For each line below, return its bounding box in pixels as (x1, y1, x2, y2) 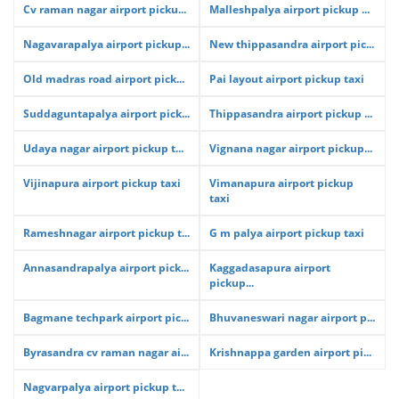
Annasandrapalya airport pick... (23, 260, 189, 275)
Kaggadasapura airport (209, 260, 330, 275)
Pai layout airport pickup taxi (209, 71, 364, 86)
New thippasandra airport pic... (209, 37, 374, 52)
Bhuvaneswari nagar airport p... (209, 310, 375, 325)
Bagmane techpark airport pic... (23, 310, 189, 325)
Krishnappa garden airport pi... (209, 345, 371, 360)
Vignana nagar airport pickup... (209, 141, 372, 156)
